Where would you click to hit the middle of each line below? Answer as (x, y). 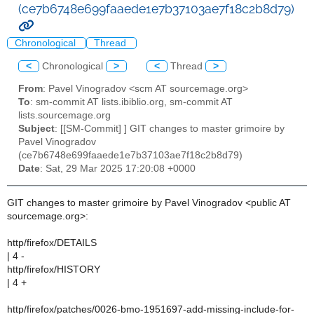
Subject (36, 129)
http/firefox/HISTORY (54, 269)
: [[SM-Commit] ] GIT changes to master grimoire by (170, 129)
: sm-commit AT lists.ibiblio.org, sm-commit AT (131, 102)
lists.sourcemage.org (64, 116)
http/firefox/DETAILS (52, 243)
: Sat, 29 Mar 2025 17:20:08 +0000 (118, 169)
